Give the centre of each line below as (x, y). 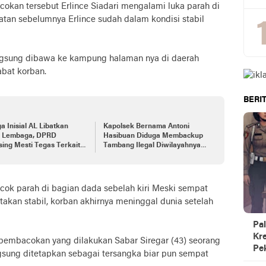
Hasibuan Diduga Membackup (153, 136)
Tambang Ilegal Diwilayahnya (152, 146)
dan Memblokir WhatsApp (146, 155)
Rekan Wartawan (132, 165)
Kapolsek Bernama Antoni (146, 127)
